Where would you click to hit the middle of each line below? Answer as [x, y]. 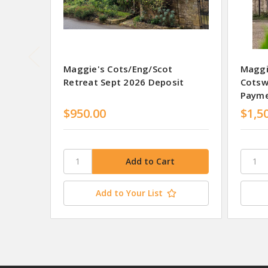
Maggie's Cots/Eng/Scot [118, 68]
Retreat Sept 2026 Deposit [124, 82]
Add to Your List [129, 193]
